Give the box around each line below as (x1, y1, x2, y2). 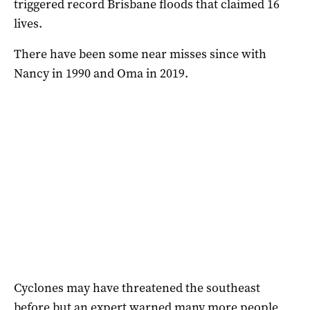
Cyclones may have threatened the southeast (14, 280, 260, 297)
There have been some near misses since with (14, 46, 266, 63)
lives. (14, 15, 42, 33)
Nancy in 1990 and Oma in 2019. (14, 65, 188, 82)
